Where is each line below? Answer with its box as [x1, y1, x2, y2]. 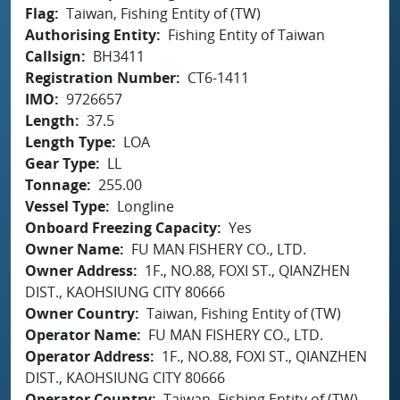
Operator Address [25, 346, 150, 366]
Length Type [25, 131, 112, 152]
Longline [117, 196, 174, 216]
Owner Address [25, 260, 133, 280]
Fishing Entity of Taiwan [168, 24, 325, 45]
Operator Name [25, 324, 137, 345]
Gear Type [25, 153, 96, 173]
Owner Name [25, 238, 120, 259]
